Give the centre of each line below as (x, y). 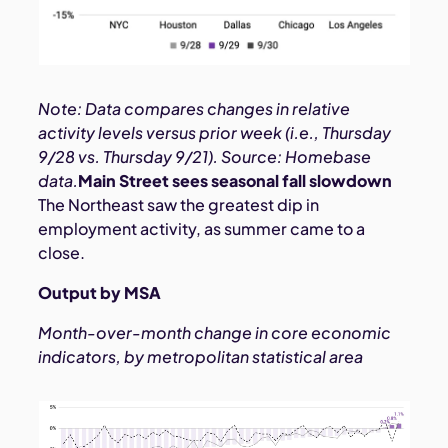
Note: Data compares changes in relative (194, 109)
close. (62, 253)
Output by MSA (100, 293)
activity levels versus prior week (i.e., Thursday (215, 133)
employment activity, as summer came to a (202, 229)
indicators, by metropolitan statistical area (201, 357)
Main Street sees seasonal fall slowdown (235, 181)
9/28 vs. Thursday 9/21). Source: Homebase (205, 157)
